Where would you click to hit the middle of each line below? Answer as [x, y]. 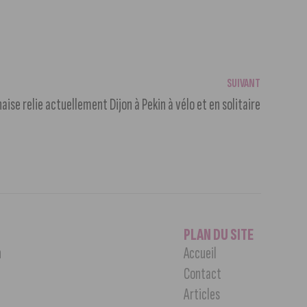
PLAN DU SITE [218, 235]
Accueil [200, 254]
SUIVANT [243, 84]
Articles [201, 295]
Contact [202, 274]
